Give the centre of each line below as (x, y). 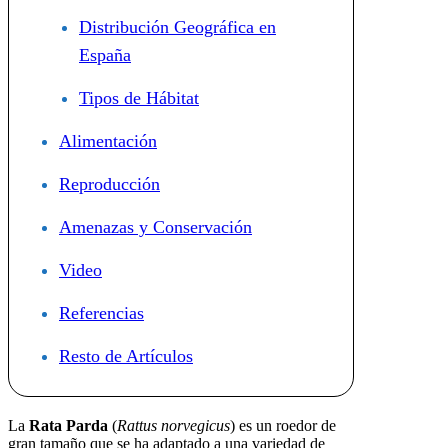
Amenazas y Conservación (155, 227)
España (105, 55)
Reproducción (109, 184)
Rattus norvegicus (173, 426)
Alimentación (108, 141)
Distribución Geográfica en (177, 27)
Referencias (101, 313)
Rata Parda (68, 426)
